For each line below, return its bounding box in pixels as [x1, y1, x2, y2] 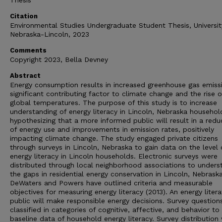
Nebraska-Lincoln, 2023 [10, 30, 89, 38]
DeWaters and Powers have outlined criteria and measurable [10, 179, 213, 187]
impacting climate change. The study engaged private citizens [10, 134, 218, 142]
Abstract [10, 72, 41, 79]
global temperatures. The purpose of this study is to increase [10, 99, 217, 107]
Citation [10, 12, 38, 20]
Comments [10, 47, 47, 54]
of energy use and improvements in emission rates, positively [10, 125, 214, 133]
